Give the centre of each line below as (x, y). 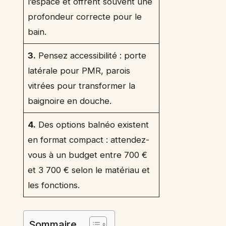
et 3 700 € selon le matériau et (89, 170)
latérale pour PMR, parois (79, 71)
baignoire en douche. (70, 101)
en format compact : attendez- (89, 140)
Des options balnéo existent (93, 125)
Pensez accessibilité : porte (91, 56)
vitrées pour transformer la (82, 86)
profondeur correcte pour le (85, 17)
